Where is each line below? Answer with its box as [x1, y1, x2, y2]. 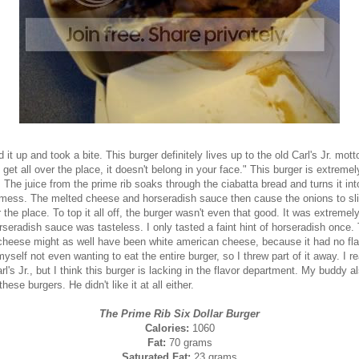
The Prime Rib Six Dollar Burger [99, 307, 260, 320]
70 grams [165, 336, 212, 349]
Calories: [144, 321, 189, 334]
